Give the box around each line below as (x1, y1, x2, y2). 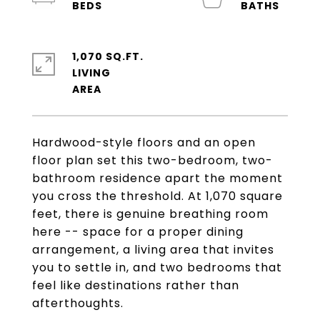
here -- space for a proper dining (32, 224, 244, 240)
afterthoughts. (32, 295, 124, 311)
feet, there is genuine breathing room (32, 206, 269, 222)
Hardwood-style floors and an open (32, 134, 256, 151)
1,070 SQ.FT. (72, 49, 144, 64)
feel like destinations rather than (32, 277, 239, 294)
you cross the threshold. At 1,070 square (32, 188, 283, 204)
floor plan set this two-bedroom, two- (32, 152, 273, 169)
